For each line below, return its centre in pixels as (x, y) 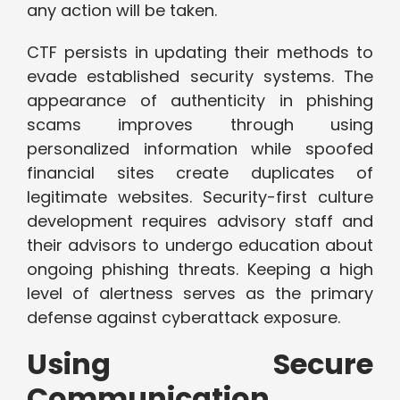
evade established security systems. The (200, 77)
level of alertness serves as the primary (200, 294)
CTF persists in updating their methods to (200, 53)
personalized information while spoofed (200, 149)
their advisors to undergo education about (200, 246)
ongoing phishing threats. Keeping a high (200, 270)
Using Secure (200, 364)
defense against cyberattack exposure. (183, 318)
